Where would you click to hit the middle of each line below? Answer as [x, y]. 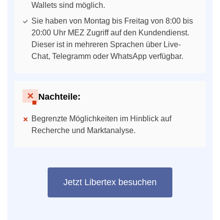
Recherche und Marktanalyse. [83, 130]
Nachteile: [59, 97]
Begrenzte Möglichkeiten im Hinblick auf [101, 118]
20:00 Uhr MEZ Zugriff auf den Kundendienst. [110, 32]
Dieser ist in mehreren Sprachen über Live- [106, 44]
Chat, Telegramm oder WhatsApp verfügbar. [107, 56]
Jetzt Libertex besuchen [110, 182]
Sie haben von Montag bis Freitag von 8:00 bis [112, 21]
